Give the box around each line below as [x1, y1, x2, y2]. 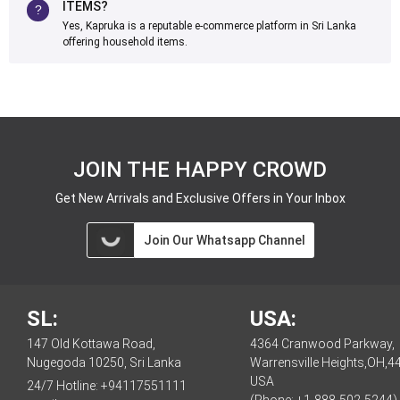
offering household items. [62, 36, 187, 48]
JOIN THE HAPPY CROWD [73, 157, 327, 182]
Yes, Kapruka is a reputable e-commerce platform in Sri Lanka [62, 20, 356, 32]
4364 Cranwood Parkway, [250, 337, 395, 351]
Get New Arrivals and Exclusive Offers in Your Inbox [54, 191, 346, 205]
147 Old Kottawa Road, [27, 337, 155, 351]
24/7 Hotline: [27, 379, 101, 393]
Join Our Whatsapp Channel [143, 233, 305, 247]
